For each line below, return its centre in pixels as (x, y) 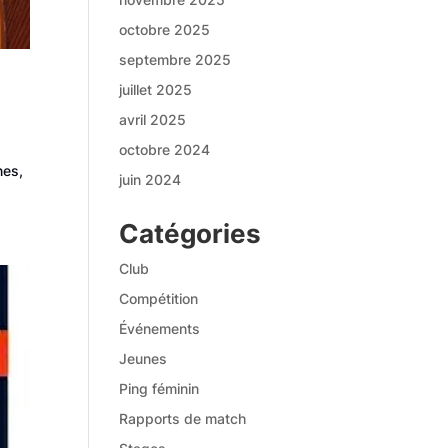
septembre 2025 (175, 59)
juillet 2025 (156, 89)
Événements (160, 328)
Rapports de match (183, 418)
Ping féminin (159, 388)
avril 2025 (153, 119)
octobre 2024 (165, 149)
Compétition (159, 298)
